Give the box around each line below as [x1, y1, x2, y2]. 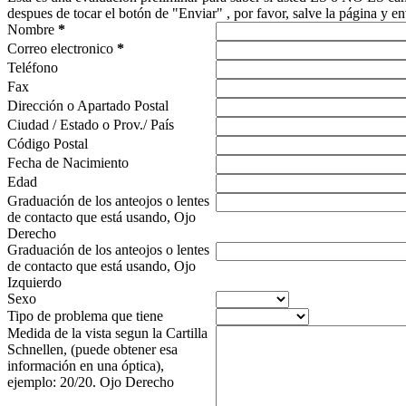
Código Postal [7, 136, 88, 152]
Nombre [7, 22, 58, 38]
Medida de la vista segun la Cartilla [7, 325, 208, 342]
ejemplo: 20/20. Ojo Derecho [7, 374, 174, 391]
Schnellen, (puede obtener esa [7, 342, 178, 358]
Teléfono [7, 60, 58, 76]
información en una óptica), [7, 358, 164, 374]
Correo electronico [7, 41, 117, 57]
